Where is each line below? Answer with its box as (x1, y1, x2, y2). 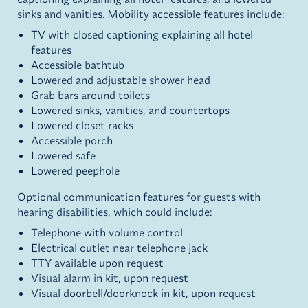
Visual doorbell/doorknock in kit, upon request (31, 286, 256, 300)
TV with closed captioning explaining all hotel (31, 27, 253, 42)
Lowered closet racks (31, 118, 133, 133)
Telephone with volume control (31, 225, 183, 240)
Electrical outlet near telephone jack (31, 241, 208, 255)
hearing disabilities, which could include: (17, 205, 212, 219)
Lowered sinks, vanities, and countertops (31, 103, 230, 118)
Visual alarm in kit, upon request (31, 271, 188, 285)
